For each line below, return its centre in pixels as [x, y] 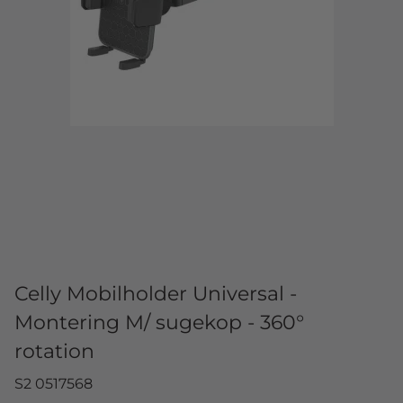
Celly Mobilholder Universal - [156, 294]
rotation [54, 351]
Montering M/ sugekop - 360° [159, 322]
